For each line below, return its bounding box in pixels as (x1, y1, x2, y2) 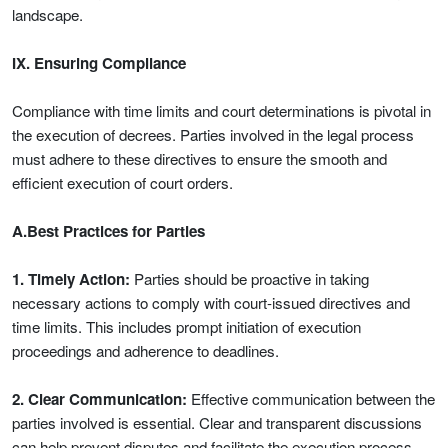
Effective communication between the (187, 388, 435, 409)
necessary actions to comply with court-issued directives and (12, 292, 410, 313)
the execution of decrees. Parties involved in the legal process (12, 124, 414, 145)
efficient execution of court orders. (12, 172, 233, 193)
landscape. (12, 4, 83, 25)
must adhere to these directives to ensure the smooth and (12, 148, 387, 169)
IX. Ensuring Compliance (12, 52, 186, 74)
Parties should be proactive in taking (130, 268, 369, 289)
